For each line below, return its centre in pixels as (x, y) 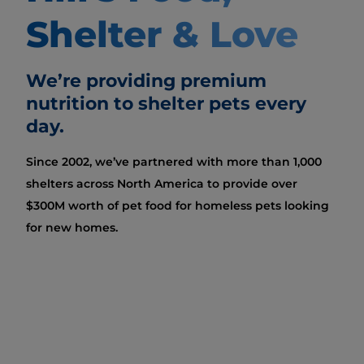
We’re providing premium (146, 81)
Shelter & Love (162, 34)
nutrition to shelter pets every (166, 104)
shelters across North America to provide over (162, 184)
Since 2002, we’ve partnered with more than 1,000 (174, 162)
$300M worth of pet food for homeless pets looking (178, 206)
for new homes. (72, 227)
